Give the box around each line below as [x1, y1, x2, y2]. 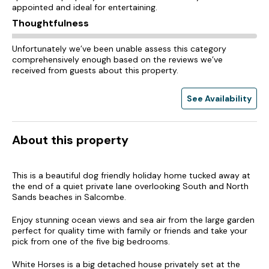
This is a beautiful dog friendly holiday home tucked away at [12, 170, 250, 181]
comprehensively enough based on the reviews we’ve [12, 54, 223, 65]
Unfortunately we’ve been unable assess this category [12, 43, 226, 54]
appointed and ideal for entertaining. [12, 2, 157, 13]
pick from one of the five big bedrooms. [12, 236, 170, 247]
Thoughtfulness [12, 17, 89, 29]
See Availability [187, 93, 252, 104]
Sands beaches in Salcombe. [12, 192, 126, 202]
